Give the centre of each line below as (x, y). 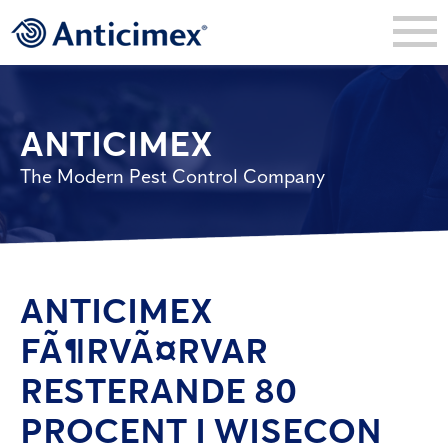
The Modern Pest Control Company (172, 176)
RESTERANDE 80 (158, 390)
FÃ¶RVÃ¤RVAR (144, 350)
